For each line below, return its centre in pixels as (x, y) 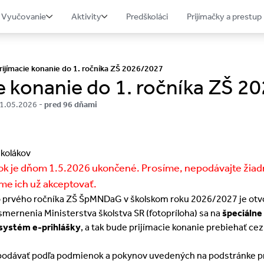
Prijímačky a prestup (225, 16)
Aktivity (86, 16)
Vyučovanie (24, 16)
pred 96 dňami (71, 105)
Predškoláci (147, 16)
